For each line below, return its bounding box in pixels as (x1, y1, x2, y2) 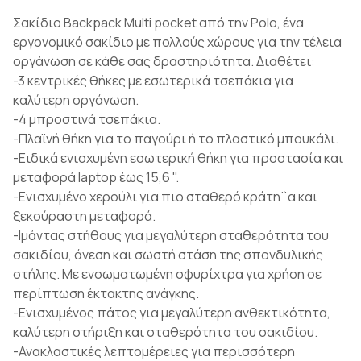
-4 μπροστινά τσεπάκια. (13, 110, 160, 128)
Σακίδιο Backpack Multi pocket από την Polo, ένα (13, 14, 304, 31)
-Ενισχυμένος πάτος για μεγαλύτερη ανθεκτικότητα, (13, 304, 330, 322)
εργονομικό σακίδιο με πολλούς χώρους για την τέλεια (13, 33, 342, 51)
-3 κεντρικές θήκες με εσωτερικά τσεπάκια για (13, 72, 293, 89)
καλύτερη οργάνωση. (13, 91, 139, 109)
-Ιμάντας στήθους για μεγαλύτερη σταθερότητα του (13, 226, 329, 244)
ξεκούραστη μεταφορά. (13, 207, 156, 225)
